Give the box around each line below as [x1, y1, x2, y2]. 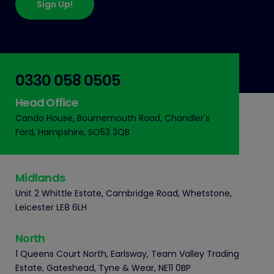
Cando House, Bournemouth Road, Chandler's [15, 112, 210, 125]
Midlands [15, 170, 65, 186]
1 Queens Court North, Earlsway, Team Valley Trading [15, 248, 239, 261]
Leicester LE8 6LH [15, 201, 87, 214]
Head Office [15, 95, 78, 111]
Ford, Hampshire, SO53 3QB [15, 126, 130, 139]
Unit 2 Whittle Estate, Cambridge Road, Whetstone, [15, 187, 232, 200]
